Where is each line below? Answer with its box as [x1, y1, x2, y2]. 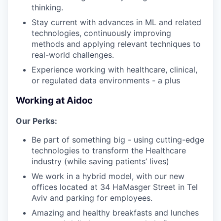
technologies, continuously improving [32, 28, 171, 38]
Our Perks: [16, 115, 57, 126]
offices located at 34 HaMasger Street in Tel [32, 182, 198, 192]
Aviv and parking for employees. [32, 192, 152, 203]
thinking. [32, 2, 63, 13]
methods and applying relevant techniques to [32, 39, 201, 49]
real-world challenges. [32, 50, 114, 60]
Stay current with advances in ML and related [32, 17, 201, 28]
